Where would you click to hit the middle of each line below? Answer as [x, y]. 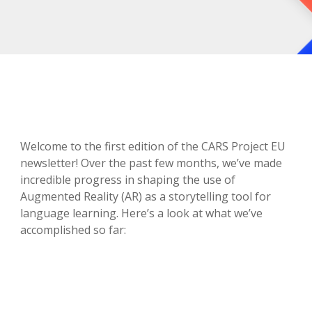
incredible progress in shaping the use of [128, 180]
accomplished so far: [73, 230]
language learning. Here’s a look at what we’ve [142, 213]
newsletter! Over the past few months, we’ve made [151, 163]
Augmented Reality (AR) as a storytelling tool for [146, 196]
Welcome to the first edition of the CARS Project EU [153, 146]
